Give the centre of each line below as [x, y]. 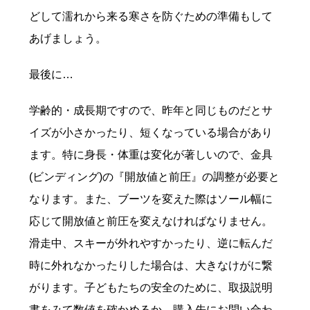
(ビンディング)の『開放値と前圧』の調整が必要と [155, 176]
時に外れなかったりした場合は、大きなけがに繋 [151, 265]
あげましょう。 [68, 38]
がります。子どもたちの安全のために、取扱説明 [151, 287]
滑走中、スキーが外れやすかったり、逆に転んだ [151, 243]
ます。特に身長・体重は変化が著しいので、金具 [151, 154]
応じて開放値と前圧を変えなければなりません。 [151, 221]
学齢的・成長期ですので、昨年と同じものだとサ [151, 110]
